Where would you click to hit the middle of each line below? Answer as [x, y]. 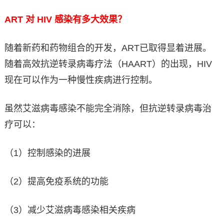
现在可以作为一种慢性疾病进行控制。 [81, 80]
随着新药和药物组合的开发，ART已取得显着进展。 [108, 48]
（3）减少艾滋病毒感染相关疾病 [70, 210]
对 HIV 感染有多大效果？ [76, 20]
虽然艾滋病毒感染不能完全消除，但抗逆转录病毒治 [108, 109]
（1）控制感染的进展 [47, 153]
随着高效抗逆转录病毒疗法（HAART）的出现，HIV [108, 64]
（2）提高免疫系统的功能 [56, 182]
